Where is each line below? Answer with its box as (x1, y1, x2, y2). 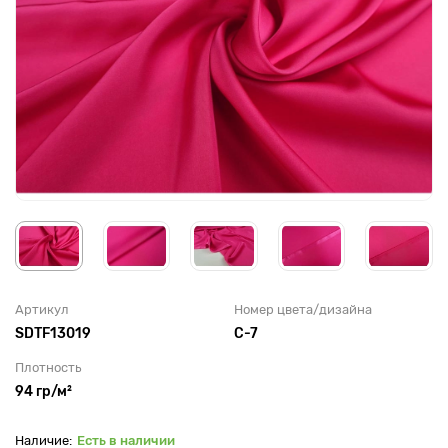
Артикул (15, 301, 69, 317)
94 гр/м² (15, 382, 72, 400)
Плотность (15, 359, 81, 375)
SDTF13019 (15, 324, 91, 342)
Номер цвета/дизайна (234, 301, 372, 317)
